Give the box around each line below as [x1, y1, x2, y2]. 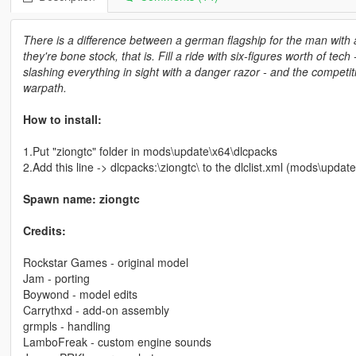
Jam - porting [22, 269, 90, 286]
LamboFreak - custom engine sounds [22, 333, 211, 350]
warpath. [22, 79, 67, 95]
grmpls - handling [22, 317, 110, 334]
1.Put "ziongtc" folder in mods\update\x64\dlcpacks [22, 142, 277, 159]
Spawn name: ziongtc [22, 190, 140, 207]
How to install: [22, 110, 102, 127]
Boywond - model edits [22, 285, 137, 302]
